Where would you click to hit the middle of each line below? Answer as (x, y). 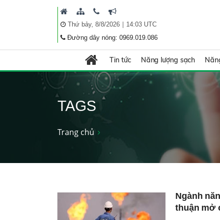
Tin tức (120, 60)
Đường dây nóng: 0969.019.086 (112, 37)
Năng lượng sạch (168, 60)
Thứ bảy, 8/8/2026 (94, 24)
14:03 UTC (141, 24)
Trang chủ (76, 132)
